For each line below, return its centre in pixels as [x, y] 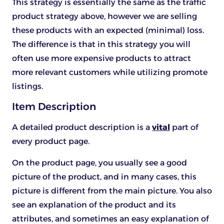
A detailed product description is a [82, 127]
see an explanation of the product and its [94, 204]
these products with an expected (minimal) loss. [108, 30]
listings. [27, 86]
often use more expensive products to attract [101, 58]
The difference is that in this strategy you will [101, 44]
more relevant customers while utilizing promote [110, 72]
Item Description [54, 107]
